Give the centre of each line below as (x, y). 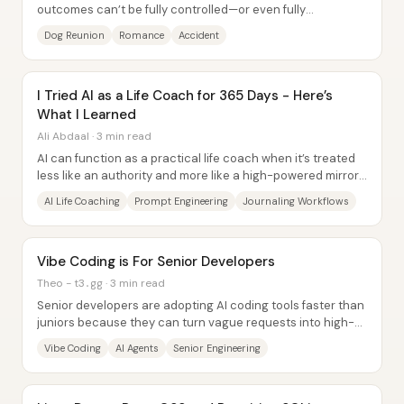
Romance (142, 35)
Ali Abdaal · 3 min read (94, 136)
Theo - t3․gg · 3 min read (101, 283)
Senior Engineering (217, 348)
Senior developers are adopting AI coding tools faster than (201, 305)
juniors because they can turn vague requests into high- (196, 322)
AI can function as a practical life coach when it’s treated (196, 158)
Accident (199, 35)
